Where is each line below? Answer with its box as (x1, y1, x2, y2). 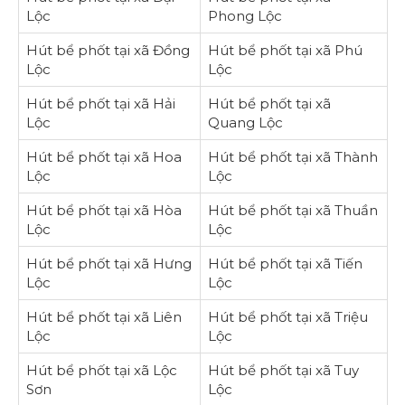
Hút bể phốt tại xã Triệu (207, 307, 368, 325)
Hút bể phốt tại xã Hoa (25, 147, 182, 165)
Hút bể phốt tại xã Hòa (25, 201, 182, 219)
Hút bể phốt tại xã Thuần (207, 201, 378, 219)
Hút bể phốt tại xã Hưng (25, 254, 192, 272)
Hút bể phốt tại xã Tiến (207, 254, 363, 272)
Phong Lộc (207, 6, 282, 24)
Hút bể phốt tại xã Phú (207, 41, 363, 59)
